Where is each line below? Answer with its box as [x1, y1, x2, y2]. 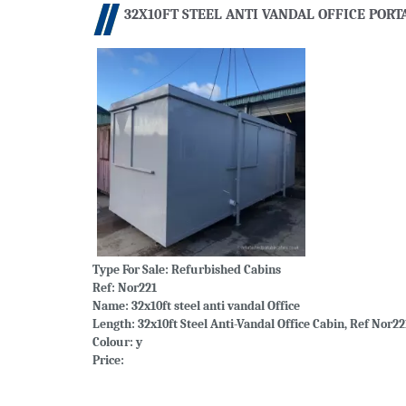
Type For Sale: [92, 262, 171, 278]
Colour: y [92, 334, 142, 351]
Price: [92, 353, 124, 369]
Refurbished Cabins [171, 262, 281, 278]
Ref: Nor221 [92, 280, 157, 296]
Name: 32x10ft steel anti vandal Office [92, 298, 300, 314]
